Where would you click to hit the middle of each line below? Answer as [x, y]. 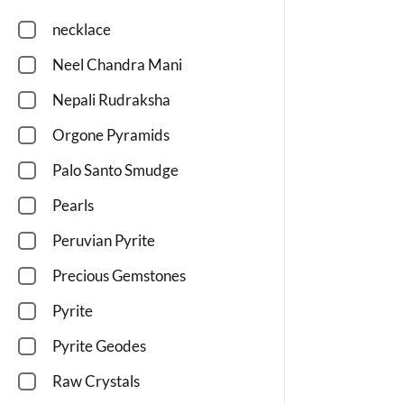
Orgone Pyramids [111, 135]
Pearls [73, 206]
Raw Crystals [96, 381]
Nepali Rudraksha [111, 100]
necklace [82, 30]
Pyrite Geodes [99, 346]
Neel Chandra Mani [117, 65]
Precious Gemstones [119, 276]
